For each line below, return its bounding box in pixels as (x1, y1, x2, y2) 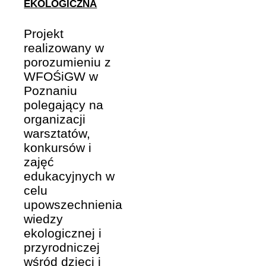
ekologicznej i (24, 226, 102, 240)
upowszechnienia (24, 198, 123, 212)
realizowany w (24, 41, 104, 55)
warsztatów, (24, 126, 91, 141)
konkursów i (24, 141, 92, 155)
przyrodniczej (24, 240, 100, 255)
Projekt (24, 27, 64, 41)
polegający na (24, 98, 104, 112)
